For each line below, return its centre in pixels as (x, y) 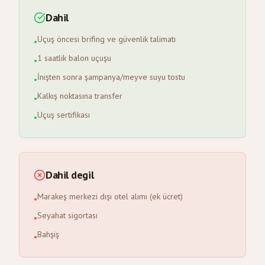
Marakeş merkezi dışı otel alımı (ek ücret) (110, 196)
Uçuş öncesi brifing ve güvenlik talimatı (106, 39)
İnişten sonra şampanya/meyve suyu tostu (111, 77)
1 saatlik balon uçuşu (74, 58)
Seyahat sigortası (67, 215)
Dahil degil (70, 175)
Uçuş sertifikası (64, 115)
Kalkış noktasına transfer (80, 96)
